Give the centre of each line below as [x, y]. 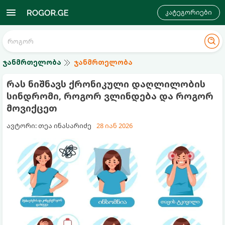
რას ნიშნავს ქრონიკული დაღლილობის [106, 84]
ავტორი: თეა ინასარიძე [49, 126]
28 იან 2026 [115, 126]
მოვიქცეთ [32, 108]
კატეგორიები [189, 12]
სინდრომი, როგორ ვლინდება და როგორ [110, 96]
